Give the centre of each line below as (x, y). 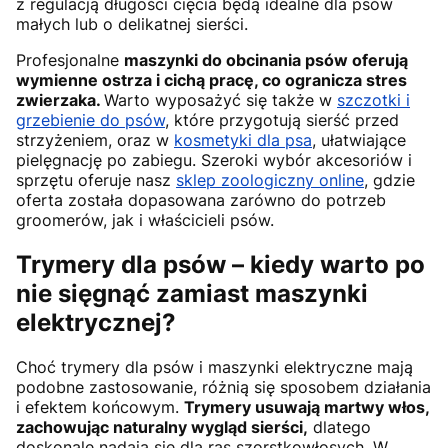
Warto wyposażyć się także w (220, 100)
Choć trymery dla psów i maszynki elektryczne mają (214, 366)
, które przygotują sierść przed (282, 120)
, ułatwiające (359, 140)
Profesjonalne (70, 60)
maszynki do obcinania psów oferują (266, 60)
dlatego (339, 426)
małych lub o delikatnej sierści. (132, 24)
